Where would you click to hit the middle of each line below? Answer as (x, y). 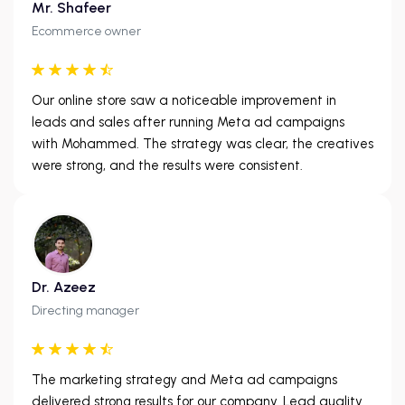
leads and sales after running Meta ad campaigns (188, 122)
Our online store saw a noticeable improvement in (184, 100)
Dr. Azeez (64, 287)
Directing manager (85, 310)
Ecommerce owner (86, 31)
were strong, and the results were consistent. (167, 165)
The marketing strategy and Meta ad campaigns (184, 379)
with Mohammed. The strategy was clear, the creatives (202, 143)
